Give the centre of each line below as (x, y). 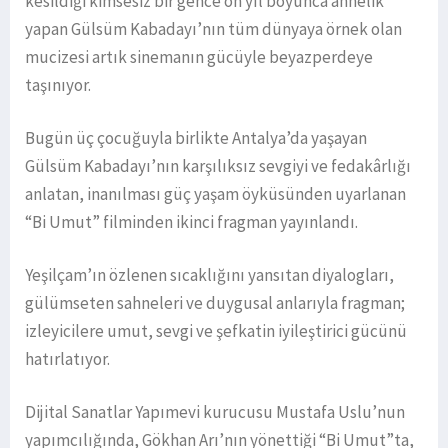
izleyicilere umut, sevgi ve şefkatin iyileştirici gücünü (216, 331)
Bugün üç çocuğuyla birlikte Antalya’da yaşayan (196, 138)
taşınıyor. (59, 85)
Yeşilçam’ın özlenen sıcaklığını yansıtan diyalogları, (209, 275)
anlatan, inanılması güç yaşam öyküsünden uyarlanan (215, 194)
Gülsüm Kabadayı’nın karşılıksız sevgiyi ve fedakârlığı (218, 166)
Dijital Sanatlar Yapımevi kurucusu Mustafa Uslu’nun (215, 412)
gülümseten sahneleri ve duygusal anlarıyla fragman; (215, 303)
